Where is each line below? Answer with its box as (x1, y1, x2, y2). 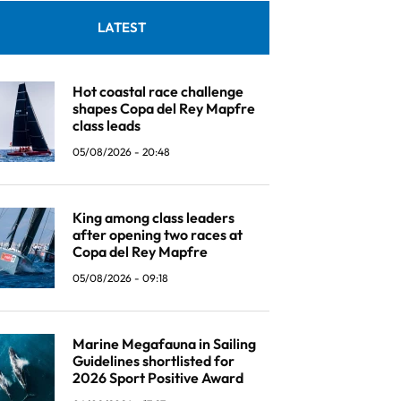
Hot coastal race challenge (73, 81, 243, 100)
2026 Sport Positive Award (73, 368, 243, 387)
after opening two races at (73, 225, 243, 243)
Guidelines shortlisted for (73, 351, 235, 370)
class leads (73, 115, 141, 134)
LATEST (98, 19, 146, 36)
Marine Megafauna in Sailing (73, 334, 256, 353)
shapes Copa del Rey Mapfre (73, 98, 255, 117)
